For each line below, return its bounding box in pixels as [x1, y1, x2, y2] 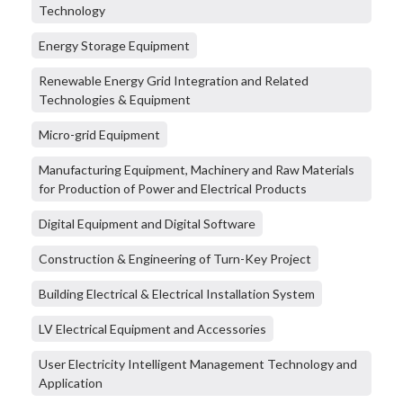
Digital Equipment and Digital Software [39, 216, 255, 232]
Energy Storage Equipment [39, 38, 190, 54]
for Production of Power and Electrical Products [39, 181, 307, 197]
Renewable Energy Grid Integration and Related [39, 73, 309, 89]
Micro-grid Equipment [39, 127, 160, 143]
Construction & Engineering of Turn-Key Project [39, 251, 311, 267]
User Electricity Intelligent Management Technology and [39, 356, 357, 372]
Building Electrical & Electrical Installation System [39, 286, 315, 302]
